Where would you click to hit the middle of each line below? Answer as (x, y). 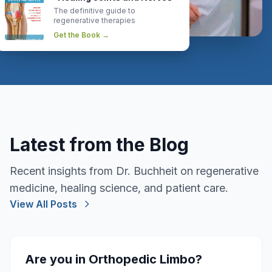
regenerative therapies (94, 20)
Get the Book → (81, 35)
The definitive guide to (94, 10)
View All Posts (43, 204)
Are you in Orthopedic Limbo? (114, 259)
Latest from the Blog (99, 144)
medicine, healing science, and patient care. (119, 188)
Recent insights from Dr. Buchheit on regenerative (134, 171)
